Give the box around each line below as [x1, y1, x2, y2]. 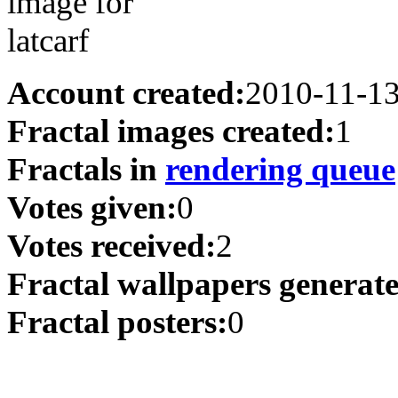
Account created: [7, 74, 245, 111]
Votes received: [7, 227, 216, 264]
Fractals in [7, 150, 165, 187]
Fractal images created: [7, 112, 335, 149]
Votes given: [7, 188, 177, 226]
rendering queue [165, 150, 395, 187]
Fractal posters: [7, 303, 227, 340]
